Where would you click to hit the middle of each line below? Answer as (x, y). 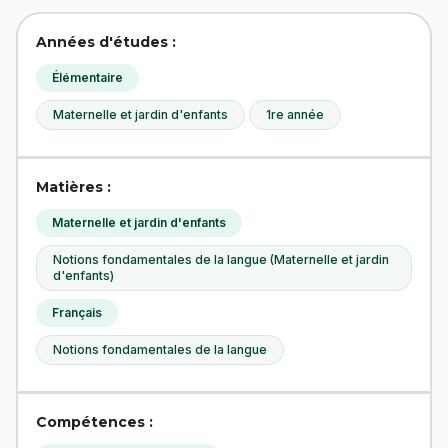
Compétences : (94, 422)
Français (77, 312)
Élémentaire (87, 77)
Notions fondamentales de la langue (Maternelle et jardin (221, 259)
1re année (295, 114)
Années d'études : (106, 42)
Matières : (73, 187)
